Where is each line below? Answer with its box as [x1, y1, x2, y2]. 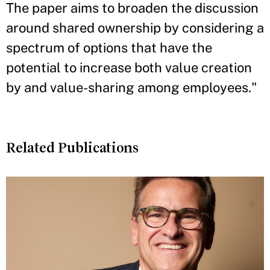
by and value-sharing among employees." [6, 80, 257, 95]
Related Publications [6, 140, 139, 155]
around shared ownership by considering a [6, 20, 264, 36]
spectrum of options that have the [6, 40, 212, 55]
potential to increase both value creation [6, 60, 252, 75]
